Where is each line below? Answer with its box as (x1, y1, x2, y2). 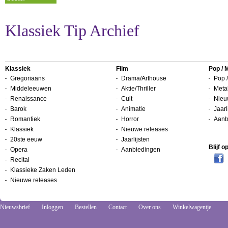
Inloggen (42, 204, 63, 211)
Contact (108, 204, 127, 211)
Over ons (138, 204, 161, 211)
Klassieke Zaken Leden (10, 166, 75, 174)
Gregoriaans (10, 75, 45, 82)
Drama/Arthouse (121, 75, 166, 82)
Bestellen (75, 204, 97, 211)
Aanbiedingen (121, 146, 160, 154)
